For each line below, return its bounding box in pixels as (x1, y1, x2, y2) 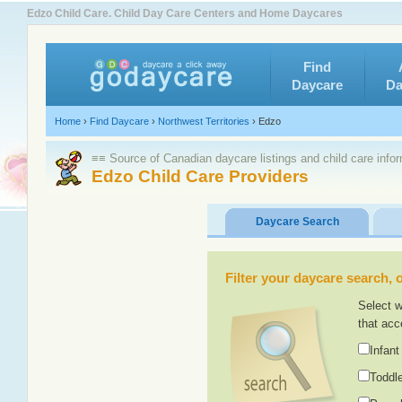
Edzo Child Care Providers (92, 167, 309, 186)
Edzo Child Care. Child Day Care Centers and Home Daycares (27, 7, 343, 20)
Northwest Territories (158, 116, 249, 127)
